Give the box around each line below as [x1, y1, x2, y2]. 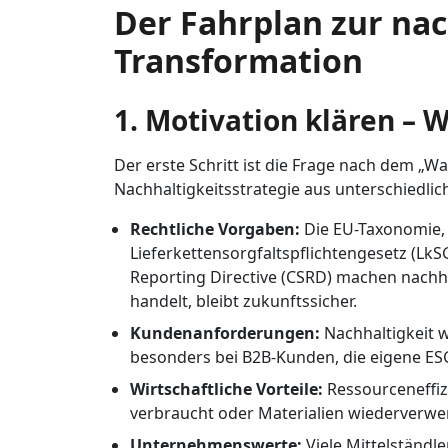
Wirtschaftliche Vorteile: [130, 378, 323, 400]
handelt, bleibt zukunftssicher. [130, 290, 357, 312]
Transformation [114, 39, 363, 82]
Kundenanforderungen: [130, 322, 320, 344]
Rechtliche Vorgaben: [130, 218, 300, 240]
